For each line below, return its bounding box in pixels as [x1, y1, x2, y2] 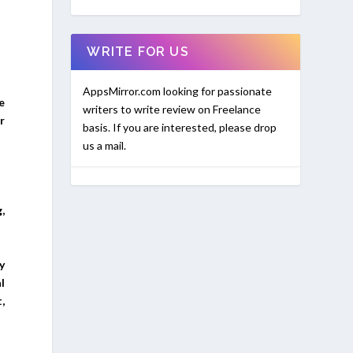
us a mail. [83, 138, 127, 152]
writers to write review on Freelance [83, 102, 262, 116]
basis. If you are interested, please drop [83, 120, 277, 134]
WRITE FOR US [87, 43, 189, 59]
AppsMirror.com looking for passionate [83, 84, 273, 98]
